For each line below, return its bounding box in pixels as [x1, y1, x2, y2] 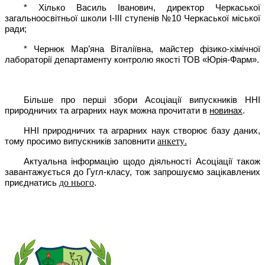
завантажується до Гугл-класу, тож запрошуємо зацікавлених [5, 167, 260, 177]
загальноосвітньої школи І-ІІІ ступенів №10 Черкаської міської [5, 13, 260, 23]
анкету [157, 135, 185, 146]
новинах [209, 105, 243, 115]
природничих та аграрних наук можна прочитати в [5, 105, 209, 115]
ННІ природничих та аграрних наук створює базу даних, [24, 125, 260, 135]
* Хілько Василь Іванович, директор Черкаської [24, 2, 260, 12]
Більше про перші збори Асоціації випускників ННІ [24, 95, 260, 105]
